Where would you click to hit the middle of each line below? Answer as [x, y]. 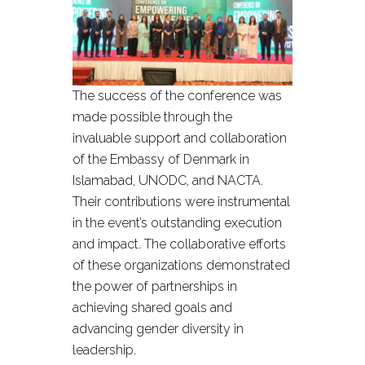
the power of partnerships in [155, 286]
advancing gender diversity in [158, 329]
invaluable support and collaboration [180, 138]
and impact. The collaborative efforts [179, 244]
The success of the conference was [177, 96]
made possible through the [152, 117]
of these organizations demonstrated [181, 265]
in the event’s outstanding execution [177, 223]
